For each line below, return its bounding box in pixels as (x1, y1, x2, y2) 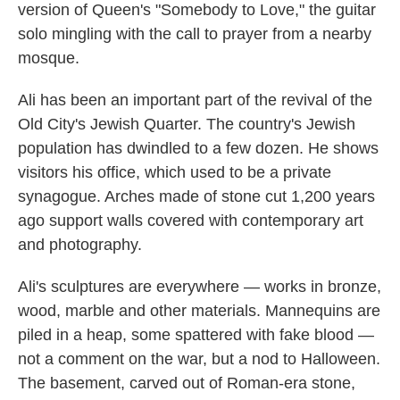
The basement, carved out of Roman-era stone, (18, 374, 355, 392)
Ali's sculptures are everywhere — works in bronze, (18, 278, 381, 296)
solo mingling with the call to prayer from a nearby (18, 25, 371, 43)
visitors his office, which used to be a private (18, 163, 331, 181)
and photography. (18, 236, 142, 254)
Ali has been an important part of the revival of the (18, 91, 372, 109)
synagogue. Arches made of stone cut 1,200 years (18, 187, 375, 205)
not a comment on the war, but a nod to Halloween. (18, 350, 380, 368)
